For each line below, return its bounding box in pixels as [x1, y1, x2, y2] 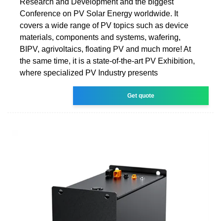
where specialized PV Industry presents [20, 68, 158, 77]
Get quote [127, 92, 155, 99]
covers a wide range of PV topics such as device [20, 21, 188, 30]
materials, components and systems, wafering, [20, 33, 181, 41]
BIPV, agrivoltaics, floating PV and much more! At [20, 44, 191, 53]
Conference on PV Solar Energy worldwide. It [20, 9, 178, 18]
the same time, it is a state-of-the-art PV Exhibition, [20, 56, 195, 65]
